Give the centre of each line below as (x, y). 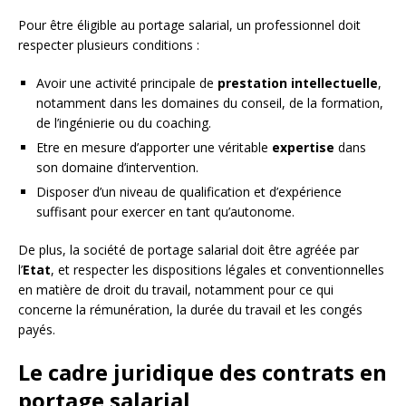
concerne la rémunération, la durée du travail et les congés (190, 309)
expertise (303, 147)
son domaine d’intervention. (117, 167)
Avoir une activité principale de (127, 82)
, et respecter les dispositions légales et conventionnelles (217, 269)
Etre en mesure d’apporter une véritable (154, 147)
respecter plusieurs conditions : (109, 44)
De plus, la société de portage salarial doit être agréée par (188, 249)
